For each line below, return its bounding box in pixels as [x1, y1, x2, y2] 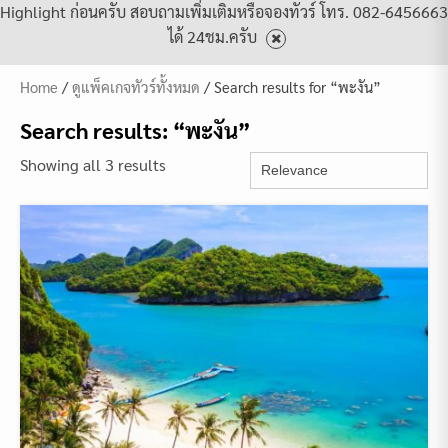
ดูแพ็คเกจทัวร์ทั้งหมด [72, 77, 200, 96]
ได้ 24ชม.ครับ [167, 26, 261, 47]
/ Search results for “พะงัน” [200, 77, 381, 96]
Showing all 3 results [20, 154, 166, 175]
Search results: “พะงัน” [20, 116, 250, 144]
